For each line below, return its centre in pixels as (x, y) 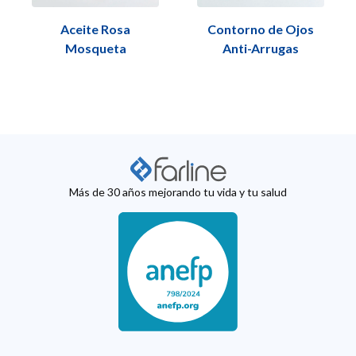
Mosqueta (95, 48)
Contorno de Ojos (261, 29)
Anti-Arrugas (261, 48)
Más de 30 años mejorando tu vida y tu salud (178, 192)
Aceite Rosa (95, 29)
